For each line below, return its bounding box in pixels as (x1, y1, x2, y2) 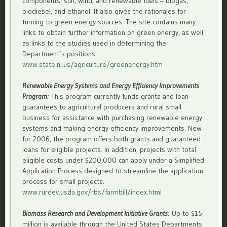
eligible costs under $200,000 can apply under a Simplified (22, 155, 205, 165)
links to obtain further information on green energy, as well (22, 27, 204, 37)
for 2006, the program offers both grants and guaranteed (22, 134, 201, 143)
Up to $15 (172, 208, 203, 218)
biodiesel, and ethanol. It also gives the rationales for (22, 6, 186, 16)
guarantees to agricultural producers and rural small (22, 102, 182, 111)
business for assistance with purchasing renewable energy (22, 112, 203, 122)
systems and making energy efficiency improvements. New (22, 123, 202, 133)
